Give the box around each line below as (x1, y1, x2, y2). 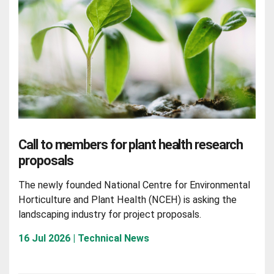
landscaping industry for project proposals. (18, 209, 202, 221)
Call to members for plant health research (18, 136, 243, 152)
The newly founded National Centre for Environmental (18, 179, 251, 191)
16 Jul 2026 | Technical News (18, 232, 150, 245)
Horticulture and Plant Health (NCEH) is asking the (18, 194, 237, 206)
